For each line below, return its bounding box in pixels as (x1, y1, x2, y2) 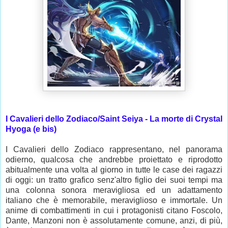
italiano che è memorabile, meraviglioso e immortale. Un (6, 196, 222, 205)
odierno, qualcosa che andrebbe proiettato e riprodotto (6, 155, 222, 164)
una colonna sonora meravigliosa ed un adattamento (6, 186, 222, 195)
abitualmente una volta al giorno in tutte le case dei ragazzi (6, 165, 222, 175)
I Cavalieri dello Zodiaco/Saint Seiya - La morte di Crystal (6, 115, 222, 124)
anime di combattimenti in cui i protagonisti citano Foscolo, (6, 206, 222, 215)
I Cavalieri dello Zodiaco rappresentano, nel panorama (6, 145, 222, 154)
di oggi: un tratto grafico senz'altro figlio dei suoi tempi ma (6, 176, 222, 185)
